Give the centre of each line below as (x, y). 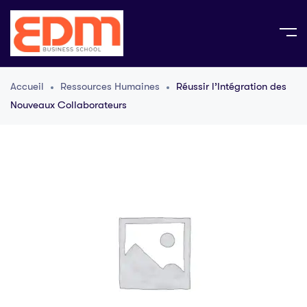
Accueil (27, 87)
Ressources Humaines (110, 87)
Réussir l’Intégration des (231, 87)
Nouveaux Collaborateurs (69, 105)
